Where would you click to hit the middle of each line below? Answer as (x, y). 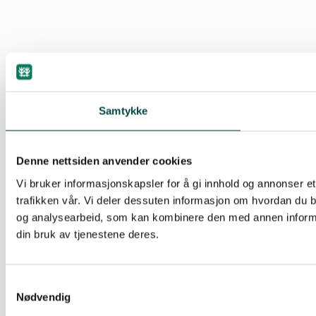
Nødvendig (43, 297)
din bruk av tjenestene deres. (88, 234)
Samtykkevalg (39, 282)
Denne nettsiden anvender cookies (104, 161)
